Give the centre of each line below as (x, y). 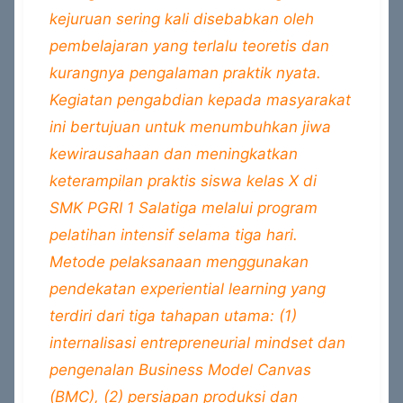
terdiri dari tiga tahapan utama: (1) (173, 316)
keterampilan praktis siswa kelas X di (183, 181)
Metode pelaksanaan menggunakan (179, 262)
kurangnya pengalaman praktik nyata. (185, 73)
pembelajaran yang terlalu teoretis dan (189, 46)
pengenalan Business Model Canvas (180, 370)
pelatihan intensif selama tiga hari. (173, 235)
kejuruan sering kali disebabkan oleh (181, 19)
